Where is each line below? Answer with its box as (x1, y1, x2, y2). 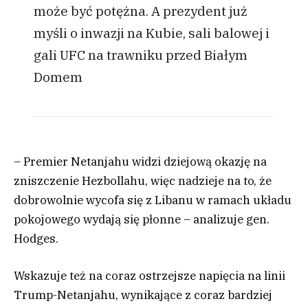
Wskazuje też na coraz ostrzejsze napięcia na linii (14, 268, 285, 283)
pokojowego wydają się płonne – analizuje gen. (14, 211, 269, 227)
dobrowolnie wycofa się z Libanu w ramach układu (14, 192, 291, 208)
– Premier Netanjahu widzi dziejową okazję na (14, 153, 267, 169)
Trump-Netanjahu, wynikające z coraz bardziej (14, 287, 272, 302)
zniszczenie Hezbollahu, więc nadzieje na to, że (14, 173, 272, 188)
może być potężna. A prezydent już (33, 2, 247, 20)
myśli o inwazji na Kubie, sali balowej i (33, 24, 269, 42)
